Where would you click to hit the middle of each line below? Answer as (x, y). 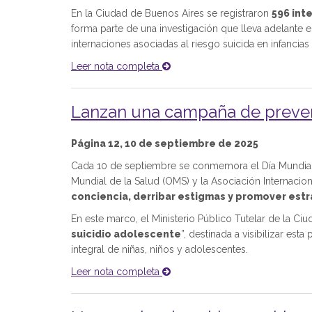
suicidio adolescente (126, 234)
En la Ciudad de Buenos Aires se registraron (171, 13)
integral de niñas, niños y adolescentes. (159, 249)
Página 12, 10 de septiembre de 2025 (165, 143)
